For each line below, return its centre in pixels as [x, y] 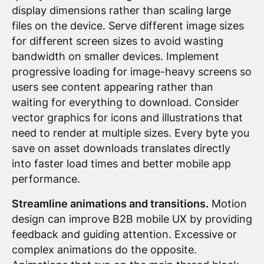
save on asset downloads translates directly [121, 148]
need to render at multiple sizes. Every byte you [130, 133]
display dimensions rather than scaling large [121, 11]
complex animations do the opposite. [104, 250]
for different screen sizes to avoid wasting [117, 41]
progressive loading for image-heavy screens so [131, 72]
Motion [227, 204]
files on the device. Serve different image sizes [128, 26]
